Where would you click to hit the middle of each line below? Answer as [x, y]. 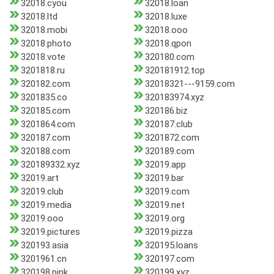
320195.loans [171, 246]
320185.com [46, 111]
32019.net [165, 205]
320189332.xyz [50, 165]
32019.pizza [168, 232]
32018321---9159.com [190, 84]
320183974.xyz [174, 98]
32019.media [46, 205]
